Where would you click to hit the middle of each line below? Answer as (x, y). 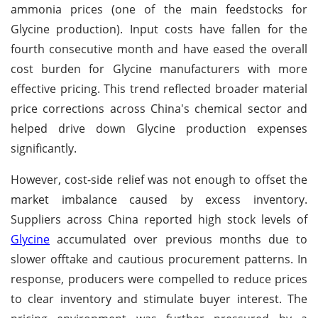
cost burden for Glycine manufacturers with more (159, 68)
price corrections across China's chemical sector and (159, 108)
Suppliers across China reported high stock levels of (159, 219)
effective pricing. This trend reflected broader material (159, 88)
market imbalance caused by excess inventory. (159, 199)
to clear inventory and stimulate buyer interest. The (159, 298)
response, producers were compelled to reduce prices (159, 279)
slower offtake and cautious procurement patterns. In (159, 259)
